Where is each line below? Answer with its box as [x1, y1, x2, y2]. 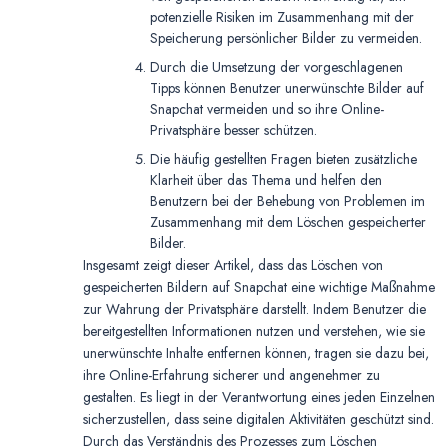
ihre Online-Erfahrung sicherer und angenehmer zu [83, 364, 380, 385]
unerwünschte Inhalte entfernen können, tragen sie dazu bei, [83, 342, 429, 363]
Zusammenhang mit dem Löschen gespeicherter [150, 211, 426, 232]
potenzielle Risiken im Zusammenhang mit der [150, 6, 414, 27]
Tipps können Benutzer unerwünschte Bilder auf [150, 77, 424, 98]
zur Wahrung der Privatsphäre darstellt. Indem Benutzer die [83, 298, 426, 319]
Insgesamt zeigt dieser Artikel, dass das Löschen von [83, 254, 383, 275]
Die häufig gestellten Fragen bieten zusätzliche [150, 148, 417, 169]
